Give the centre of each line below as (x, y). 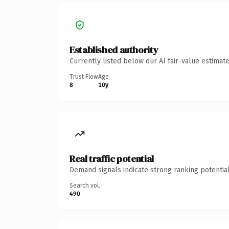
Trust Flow (84, 76)
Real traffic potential (112, 158)
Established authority (114, 50)
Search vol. (85, 185)
